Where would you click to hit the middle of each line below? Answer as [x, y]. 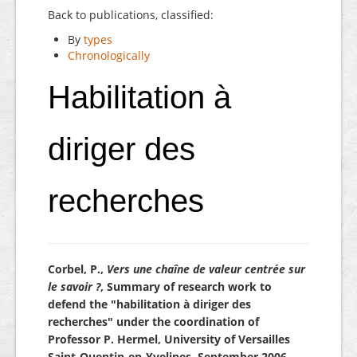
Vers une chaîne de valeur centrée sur [206, 269]
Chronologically [109, 55]
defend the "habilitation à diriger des [149, 304]
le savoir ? [74, 286]
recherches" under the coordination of [153, 322]
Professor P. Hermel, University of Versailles [169, 339]
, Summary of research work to [186, 286]
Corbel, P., [77, 269]
